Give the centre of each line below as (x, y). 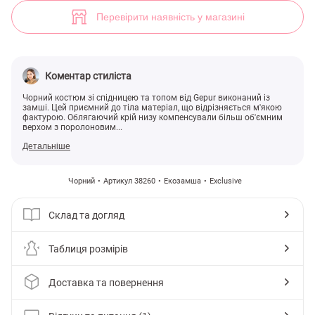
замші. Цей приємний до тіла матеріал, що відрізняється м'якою (152, 108)
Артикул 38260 (129, 181)
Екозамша (182, 181)
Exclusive (225, 181)
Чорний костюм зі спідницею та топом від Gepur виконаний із (146, 98)
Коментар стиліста (88, 76)
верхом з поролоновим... (72, 127)
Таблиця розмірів (88, 249)
